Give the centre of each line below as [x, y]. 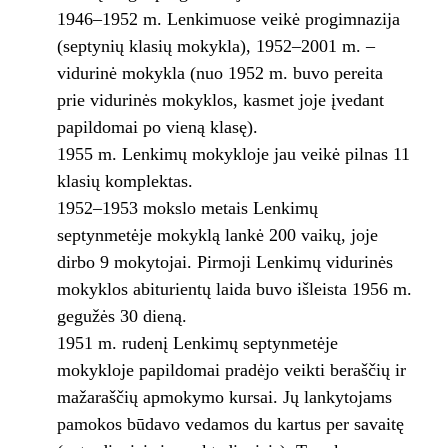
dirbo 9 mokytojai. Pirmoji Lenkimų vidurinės [224, 262]
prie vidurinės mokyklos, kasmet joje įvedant [220, 100]
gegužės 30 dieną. [121, 316]
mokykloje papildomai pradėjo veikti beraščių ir [231, 370]
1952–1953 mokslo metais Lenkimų [187, 208]
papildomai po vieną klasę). [157, 127]
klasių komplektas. [124, 181]
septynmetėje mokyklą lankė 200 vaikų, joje [217, 235]
